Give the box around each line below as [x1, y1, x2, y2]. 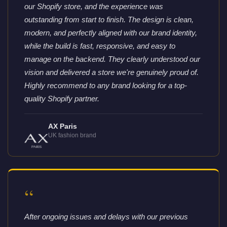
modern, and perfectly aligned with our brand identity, [24, 28, 197, 37]
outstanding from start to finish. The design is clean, [24, 15, 194, 24]
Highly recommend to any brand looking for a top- [24, 81, 187, 90]
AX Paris [48, 122, 78, 130]
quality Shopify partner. [24, 94, 99, 103]
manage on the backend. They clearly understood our [24, 55, 200, 64]
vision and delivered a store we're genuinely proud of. [24, 68, 199, 77]
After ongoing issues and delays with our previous [24, 212, 188, 221]
